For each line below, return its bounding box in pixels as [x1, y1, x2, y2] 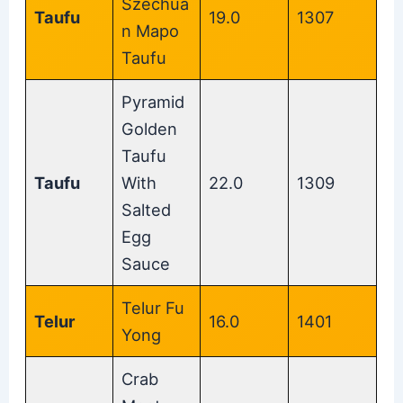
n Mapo [121, 20, 180, 40]
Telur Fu [121, 297, 185, 318]
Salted [121, 199, 172, 219]
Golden [121, 118, 178, 139]
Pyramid [121, 91, 185, 112]
